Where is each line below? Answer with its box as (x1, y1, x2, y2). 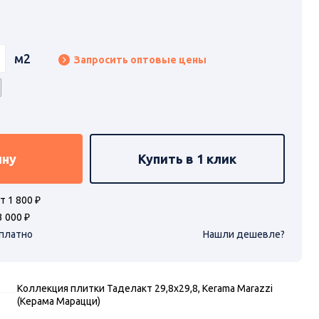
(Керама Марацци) (16, 296, 100, 308)
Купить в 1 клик (138, 151, 237, 166)
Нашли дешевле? (202, 229, 285, 241)
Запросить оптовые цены (73, 54, 206, 66)
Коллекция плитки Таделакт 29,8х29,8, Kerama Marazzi (16, 283, 273, 295)
